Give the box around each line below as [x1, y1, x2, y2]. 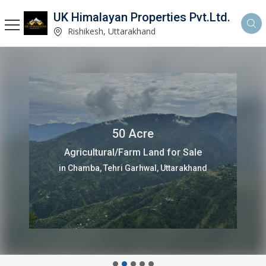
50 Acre [112, 126, 154, 141]
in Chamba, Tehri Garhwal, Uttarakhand [59, 163, 207, 173]
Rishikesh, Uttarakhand [65, 25, 156, 37]
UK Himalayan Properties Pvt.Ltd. [53, 9, 230, 24]
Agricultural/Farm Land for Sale [64, 147, 202, 158]
